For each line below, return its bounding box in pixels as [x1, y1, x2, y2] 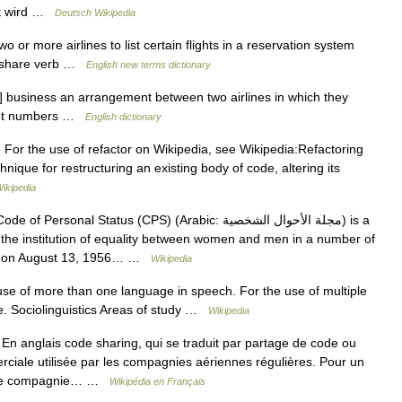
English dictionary [85, 111, 162, 122]
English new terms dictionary [86, 59, 211, 70]
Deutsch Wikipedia [55, 7, 135, 18]
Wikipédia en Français [109, 376, 205, 387]
